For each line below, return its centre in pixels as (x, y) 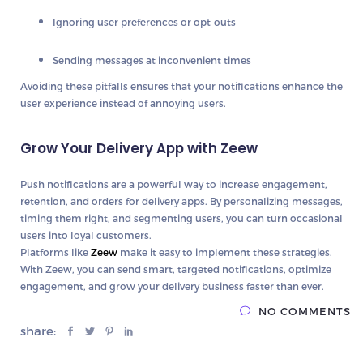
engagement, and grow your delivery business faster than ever (171, 286)
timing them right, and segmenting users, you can (143, 218)
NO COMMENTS (305, 312)
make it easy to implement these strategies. (225, 252)
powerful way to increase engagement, (232, 184)
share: (40, 331)
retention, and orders (72, 201)
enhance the (312, 86)
